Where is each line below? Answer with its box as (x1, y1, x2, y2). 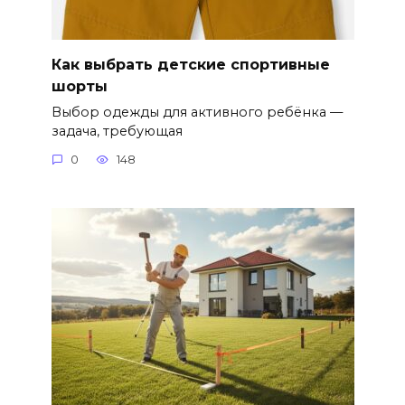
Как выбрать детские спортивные (51, 55, 330, 73)
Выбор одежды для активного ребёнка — (51, 103, 343, 120)
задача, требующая (51, 122, 183, 139)
